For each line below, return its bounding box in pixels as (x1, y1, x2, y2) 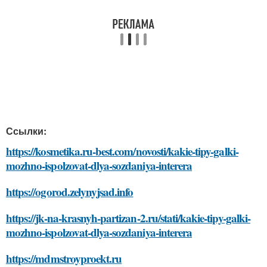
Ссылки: (6, 123, 46, 138)
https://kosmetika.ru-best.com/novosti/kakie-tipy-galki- (6, 142, 238, 159)
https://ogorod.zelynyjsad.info (6, 183, 133, 200)
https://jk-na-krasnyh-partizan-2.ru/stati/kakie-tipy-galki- (6, 209, 250, 226)
